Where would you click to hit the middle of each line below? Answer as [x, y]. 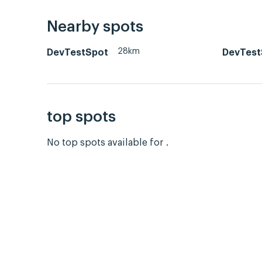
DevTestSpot [77, 52]
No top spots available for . [108, 143]
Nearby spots [95, 27]
